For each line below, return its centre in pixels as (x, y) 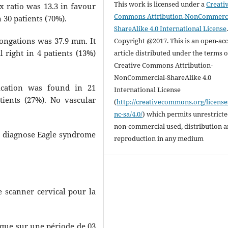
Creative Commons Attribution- (164, 65)
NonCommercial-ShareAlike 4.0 (163, 78)
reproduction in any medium (160, 139)
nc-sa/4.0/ (129, 114)
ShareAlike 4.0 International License (170, 29)
